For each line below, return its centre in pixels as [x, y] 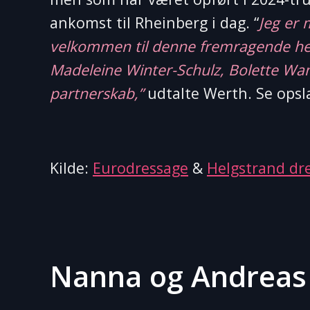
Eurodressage [140, 168]
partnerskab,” [97, 93]
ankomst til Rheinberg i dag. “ [154, 22]
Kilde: [71, 168]
